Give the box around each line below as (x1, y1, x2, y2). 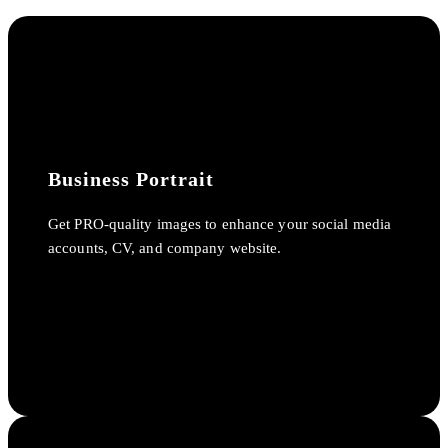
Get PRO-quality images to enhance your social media (48, 215, 392, 232)
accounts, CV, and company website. (48, 239, 282, 256)
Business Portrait (48, 167, 214, 190)
